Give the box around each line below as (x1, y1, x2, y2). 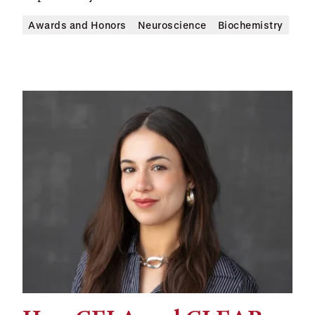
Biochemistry (217, 19, 283, 31)
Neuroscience (137, 19, 207, 31)
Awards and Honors (28, 19, 127, 31)
